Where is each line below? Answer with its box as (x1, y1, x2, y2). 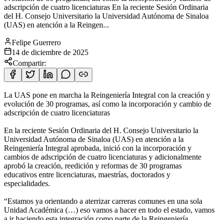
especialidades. (4, 179, 50, 188)
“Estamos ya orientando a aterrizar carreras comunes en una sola (4, 196, 202, 205)
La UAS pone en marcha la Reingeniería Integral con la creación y (4, 90, 210, 99)
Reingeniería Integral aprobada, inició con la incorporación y (4, 143, 192, 152)
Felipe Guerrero (12, 38, 61, 47)
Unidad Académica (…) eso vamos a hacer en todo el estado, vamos (4, 205, 215, 214)
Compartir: (13, 58, 46, 67)
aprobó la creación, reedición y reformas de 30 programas (4, 161, 182, 170)
